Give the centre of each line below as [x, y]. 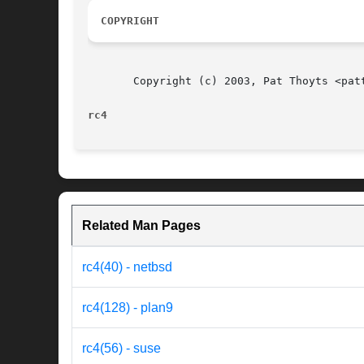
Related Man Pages [141, 226]
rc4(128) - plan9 [128, 308]
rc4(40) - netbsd [127, 267]
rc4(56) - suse [121, 349]
